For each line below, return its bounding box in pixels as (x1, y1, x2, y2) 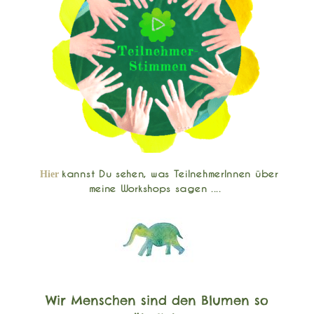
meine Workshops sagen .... (88, 182, 226, 195)
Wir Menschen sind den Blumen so (46, 292, 268, 309)
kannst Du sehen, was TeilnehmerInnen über (62, 168, 278, 180)
